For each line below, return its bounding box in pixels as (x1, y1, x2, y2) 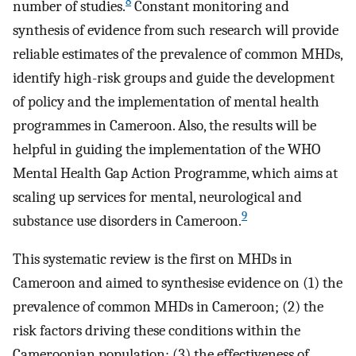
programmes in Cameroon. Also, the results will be (13, 116, 316, 134)
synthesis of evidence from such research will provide (13, 21, 339, 39)
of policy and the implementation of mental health (13, 92, 319, 110)
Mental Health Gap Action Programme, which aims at (13, 164, 338, 182)
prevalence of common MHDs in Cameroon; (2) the (13, 298, 323, 316)
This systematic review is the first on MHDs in (13, 250, 292, 269)
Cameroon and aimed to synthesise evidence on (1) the (13, 274, 342, 292)
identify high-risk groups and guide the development (13, 68, 335, 87)
